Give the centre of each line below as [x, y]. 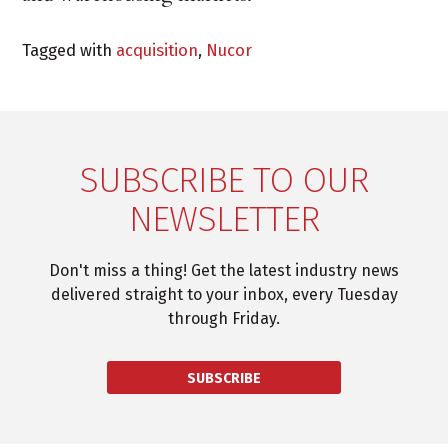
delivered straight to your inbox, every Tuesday [224, 294]
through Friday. [224, 318]
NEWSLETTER [224, 218]
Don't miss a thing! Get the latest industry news [224, 270]
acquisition [157, 49]
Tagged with [69, 49]
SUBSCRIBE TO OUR [224, 179]
